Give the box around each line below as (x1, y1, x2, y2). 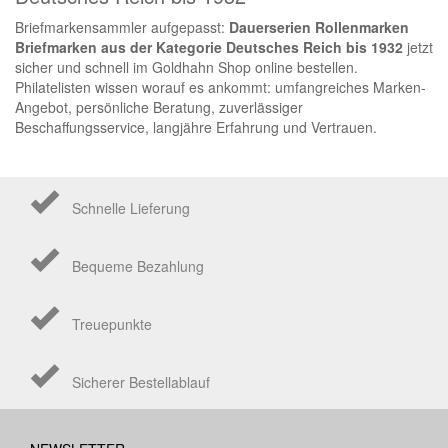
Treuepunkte (72, 313, 152, 334)
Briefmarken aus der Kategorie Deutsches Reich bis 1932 (15, 36, 403, 57)
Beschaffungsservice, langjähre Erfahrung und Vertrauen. (15, 116, 377, 137)
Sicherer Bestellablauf (72, 371, 210, 392)
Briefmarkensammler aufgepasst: (15, 16, 229, 37)
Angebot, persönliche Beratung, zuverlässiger (15, 96, 303, 117)
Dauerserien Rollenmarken (229, 16, 409, 37)
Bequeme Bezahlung (72, 255, 204, 276)
